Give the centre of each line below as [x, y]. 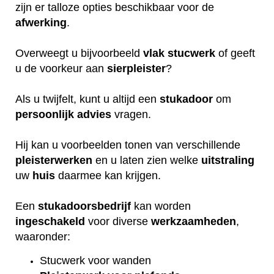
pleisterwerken [54, 161]
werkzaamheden [194, 222]
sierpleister [136, 69]
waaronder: [44, 237]
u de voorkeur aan [61, 69]
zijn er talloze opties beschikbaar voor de [115, 8]
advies [94, 115]
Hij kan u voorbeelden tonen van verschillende [128, 145]
